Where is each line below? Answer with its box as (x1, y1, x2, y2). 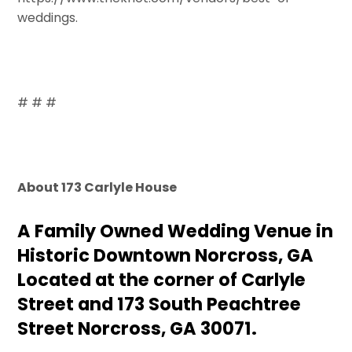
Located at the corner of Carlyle (17, 267, 306, 293)
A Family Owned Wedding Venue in (17, 218, 334, 244)
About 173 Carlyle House (17, 178, 178, 196)
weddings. (17, 9, 79, 27)
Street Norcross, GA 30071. (17, 316, 258, 342)
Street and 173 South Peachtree (17, 291, 302, 317)
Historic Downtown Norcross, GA (17, 243, 314, 269)
